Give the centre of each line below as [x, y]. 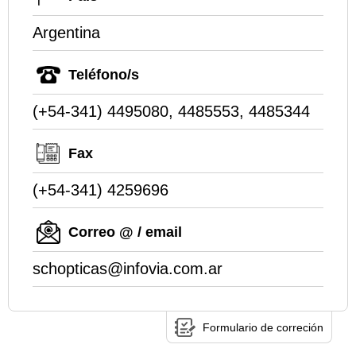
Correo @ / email [125, 232]
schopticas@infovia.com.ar [128, 269]
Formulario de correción [263, 328]
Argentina [66, 33]
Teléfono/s [104, 75]
